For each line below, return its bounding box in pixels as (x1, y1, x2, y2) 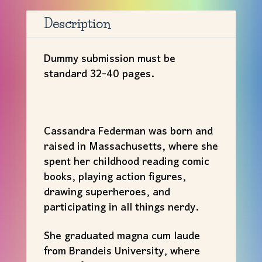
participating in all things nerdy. (43, 196, 199, 220)
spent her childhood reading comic (43, 151, 209, 174)
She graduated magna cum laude (43, 225, 200, 249)
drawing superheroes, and (43, 181, 170, 205)
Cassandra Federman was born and (43, 120, 213, 144)
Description (43, 16, 111, 32)
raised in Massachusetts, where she (43, 136, 218, 159)
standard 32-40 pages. (43, 63, 154, 87)
